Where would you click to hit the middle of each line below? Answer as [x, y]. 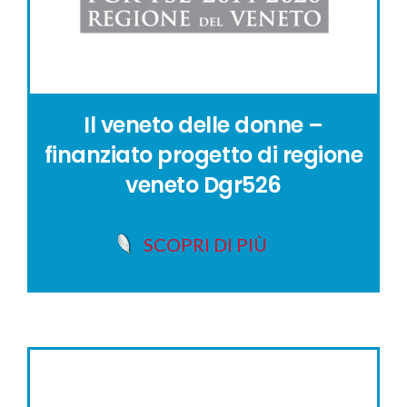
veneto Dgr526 [203, 185]
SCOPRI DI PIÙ [205, 244]
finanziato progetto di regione [203, 155]
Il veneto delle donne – [203, 125]
